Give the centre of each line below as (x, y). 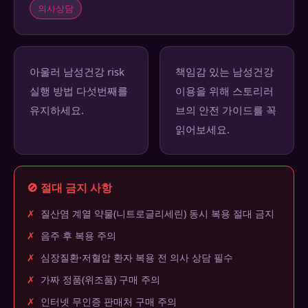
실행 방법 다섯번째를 (79, 91)
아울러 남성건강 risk (77, 72)
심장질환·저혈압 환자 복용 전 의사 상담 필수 (137, 258)
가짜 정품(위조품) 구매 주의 (100, 280)
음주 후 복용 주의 (78, 236)
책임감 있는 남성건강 (224, 72)
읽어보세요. (202, 130)
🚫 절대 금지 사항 (69, 188)
